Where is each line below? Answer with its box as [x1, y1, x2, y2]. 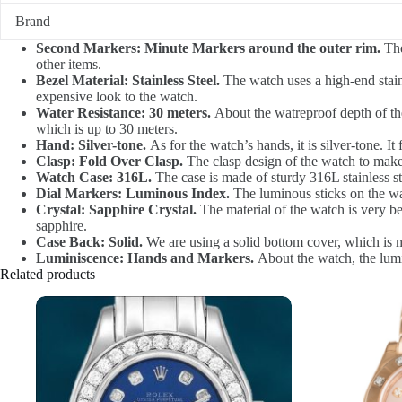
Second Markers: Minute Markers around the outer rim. [36, 39, 380, 56]
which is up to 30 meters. [36, 120, 178, 136]
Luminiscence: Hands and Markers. [36, 249, 254, 266]
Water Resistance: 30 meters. [36, 104, 211, 120]
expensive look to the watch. [36, 88, 197, 104]
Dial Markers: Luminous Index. [36, 185, 230, 201]
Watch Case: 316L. [36, 169, 152, 185]
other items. [36, 56, 101, 72]
